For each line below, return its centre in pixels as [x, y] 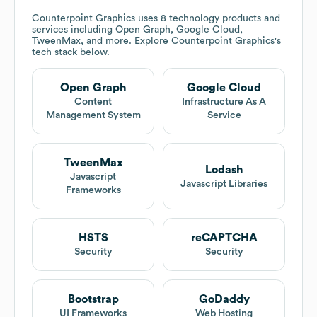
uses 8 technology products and [208, 19]
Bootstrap [93, 300]
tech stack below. [71, 53]
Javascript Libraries [224, 184]
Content [93, 102]
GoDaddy [224, 300]
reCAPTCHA [224, 238]
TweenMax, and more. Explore [102, 41]
